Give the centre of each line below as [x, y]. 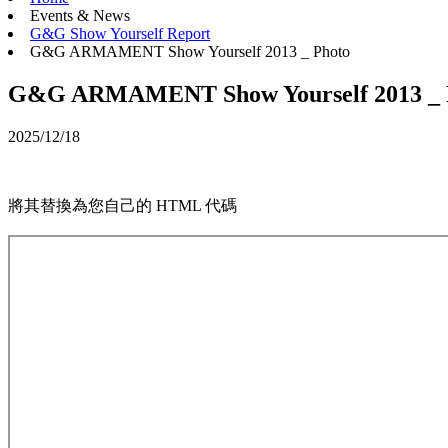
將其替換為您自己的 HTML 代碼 [122, 206]
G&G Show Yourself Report [120, 34]
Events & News [80, 16]
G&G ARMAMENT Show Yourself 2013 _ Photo [190, 52]
